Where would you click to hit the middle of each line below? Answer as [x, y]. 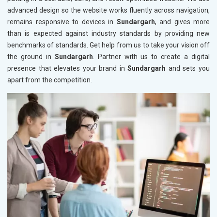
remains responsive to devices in [62, 22]
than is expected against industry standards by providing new [108, 34]
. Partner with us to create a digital [151, 57]
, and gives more [182, 22]
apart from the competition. [50, 80]
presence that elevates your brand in [68, 69]
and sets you [188, 69]
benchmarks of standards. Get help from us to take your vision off [108, 45]
